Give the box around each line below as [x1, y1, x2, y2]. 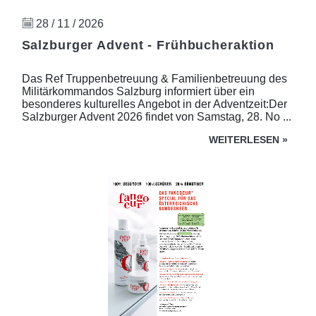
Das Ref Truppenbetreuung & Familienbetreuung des [21, 72, 287, 85]
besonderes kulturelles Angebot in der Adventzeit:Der [21, 97, 287, 110]
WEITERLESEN [209, 134, 279, 145]
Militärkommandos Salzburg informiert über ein [21, 85, 255, 97]
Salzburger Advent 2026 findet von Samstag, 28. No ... [21, 110, 291, 123]
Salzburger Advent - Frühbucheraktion [21, 37, 274, 52]
